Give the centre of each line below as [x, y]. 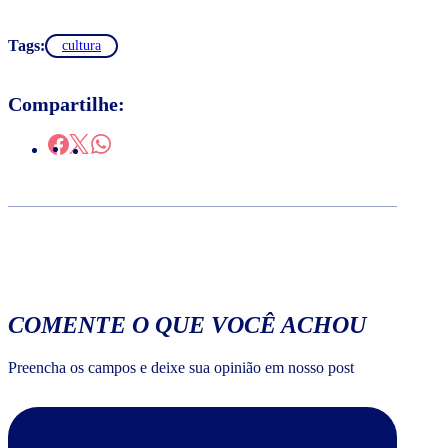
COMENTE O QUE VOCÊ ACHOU [187, 325]
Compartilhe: [66, 104]
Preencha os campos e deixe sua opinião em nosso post [181, 368]
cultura [81, 46]
